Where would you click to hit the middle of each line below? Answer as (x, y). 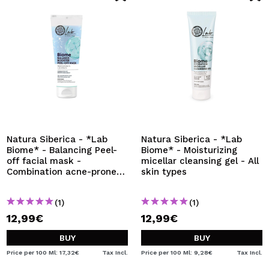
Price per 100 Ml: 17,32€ (43, 252)
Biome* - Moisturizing (189, 150)
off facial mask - (44, 161)
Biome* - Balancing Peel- (62, 150)
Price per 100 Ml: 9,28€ (177, 252)
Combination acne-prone (62, 172)
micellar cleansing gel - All (200, 161)
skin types (164, 172)
